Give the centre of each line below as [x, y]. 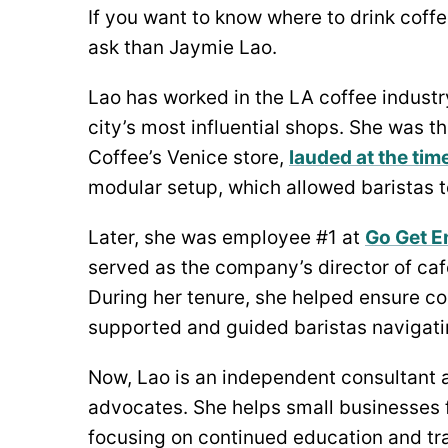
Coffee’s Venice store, [188, 157]
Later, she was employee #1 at [226, 237]
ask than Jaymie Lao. [182, 47]
